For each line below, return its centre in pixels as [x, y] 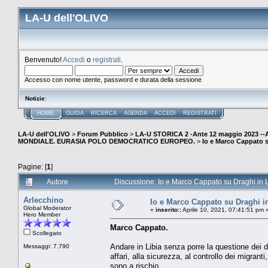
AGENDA [135, 113]
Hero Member [42, 214]
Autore [57, 181]
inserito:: [168, 209]
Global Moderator [47, 208]
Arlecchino [43, 200]
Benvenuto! [44, 60]
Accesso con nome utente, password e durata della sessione [113, 80]
